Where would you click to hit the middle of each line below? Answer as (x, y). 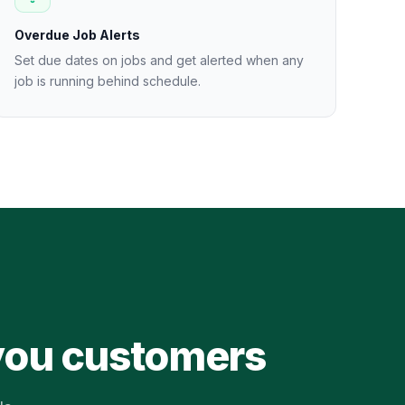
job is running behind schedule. (107, 81)
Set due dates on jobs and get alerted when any (159, 60)
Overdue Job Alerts (77, 35)
